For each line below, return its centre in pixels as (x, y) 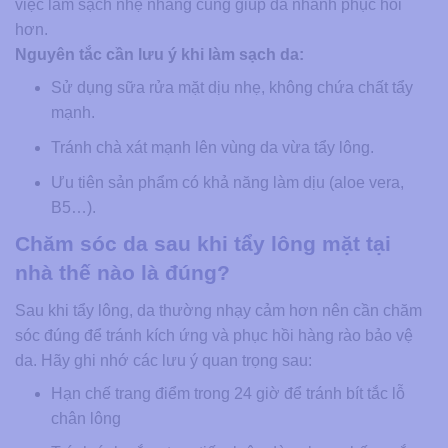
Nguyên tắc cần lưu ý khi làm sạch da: (159, 55)
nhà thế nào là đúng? (122, 273)
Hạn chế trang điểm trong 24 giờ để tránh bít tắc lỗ (227, 393)
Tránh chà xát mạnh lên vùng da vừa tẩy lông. (212, 148)
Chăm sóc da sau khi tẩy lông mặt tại (203, 244)
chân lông (85, 418)
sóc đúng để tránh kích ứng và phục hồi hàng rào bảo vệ (214, 335)
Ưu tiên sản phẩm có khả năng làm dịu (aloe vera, (227, 182)
